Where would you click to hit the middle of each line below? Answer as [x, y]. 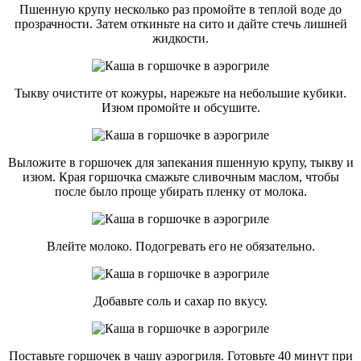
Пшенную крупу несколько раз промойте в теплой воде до [180, 10]
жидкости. [180, 39]
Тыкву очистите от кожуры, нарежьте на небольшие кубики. [180, 93]
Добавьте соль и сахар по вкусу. [180, 301]
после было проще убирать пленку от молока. [180, 192]
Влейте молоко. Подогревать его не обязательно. [180, 247]
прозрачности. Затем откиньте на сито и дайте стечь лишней [180, 24]
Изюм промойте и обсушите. [180, 108]
